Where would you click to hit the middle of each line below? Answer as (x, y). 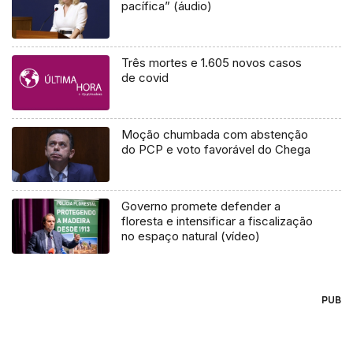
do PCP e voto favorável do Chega (216, 150)
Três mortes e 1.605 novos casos (212, 63)
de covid (145, 78)
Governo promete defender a (201, 206)
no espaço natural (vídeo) (191, 236)
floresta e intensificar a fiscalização (217, 221)
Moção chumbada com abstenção (215, 135)
